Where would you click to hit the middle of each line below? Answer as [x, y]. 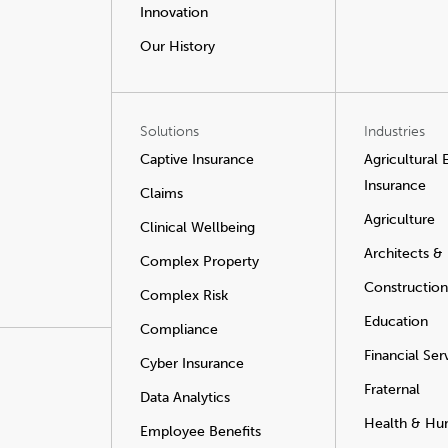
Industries [394, 131]
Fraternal [392, 389]
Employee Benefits [200, 431]
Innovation [174, 12]
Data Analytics [185, 397]
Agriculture [399, 219]
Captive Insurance [197, 159]
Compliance [179, 329]
